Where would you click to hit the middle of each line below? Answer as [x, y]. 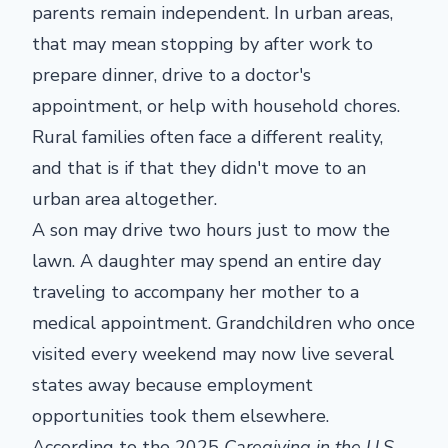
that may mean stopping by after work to [202, 44]
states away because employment [172, 385]
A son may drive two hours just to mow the [211, 230]
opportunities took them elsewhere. [180, 416]
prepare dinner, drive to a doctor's [171, 75]
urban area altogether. [124, 199]
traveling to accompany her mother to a [195, 292]
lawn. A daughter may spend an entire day [206, 261]
